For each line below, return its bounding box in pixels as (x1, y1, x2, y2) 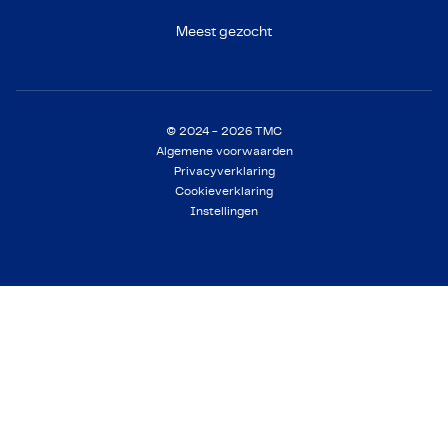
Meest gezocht (175, 24, 272, 39)
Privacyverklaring (173, 165, 275, 177)
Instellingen (190, 205, 258, 217)
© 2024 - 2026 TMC (166, 125, 282, 137)
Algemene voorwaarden (155, 145, 293, 157)
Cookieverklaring (175, 185, 273, 197)
